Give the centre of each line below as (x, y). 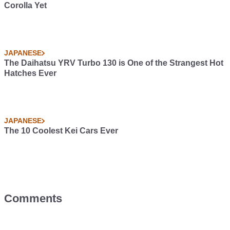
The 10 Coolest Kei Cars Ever (61, 131)
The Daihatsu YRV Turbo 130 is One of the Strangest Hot (114, 63)
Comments (33, 199)
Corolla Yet (25, 6)
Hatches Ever (30, 73)
